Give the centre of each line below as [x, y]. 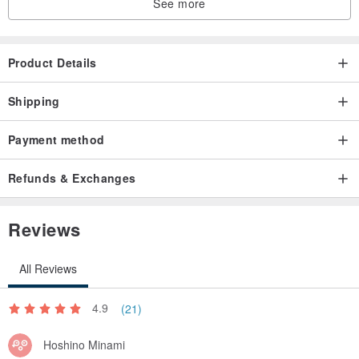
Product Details [52, 62]
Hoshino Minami [84, 345]
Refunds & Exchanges [72, 177]
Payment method [56, 139]
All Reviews [48, 268]
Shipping [34, 101]
